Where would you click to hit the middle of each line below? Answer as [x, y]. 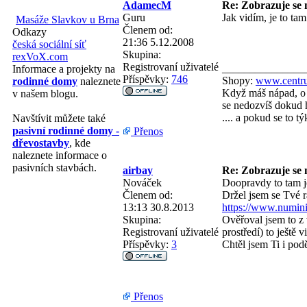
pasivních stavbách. [54, 168]
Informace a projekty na [64, 69]
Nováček [142, 182]
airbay [138, 170]
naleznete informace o [60, 155]
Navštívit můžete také [59, 118]
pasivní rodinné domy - [66, 131]
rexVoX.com [40, 57]
